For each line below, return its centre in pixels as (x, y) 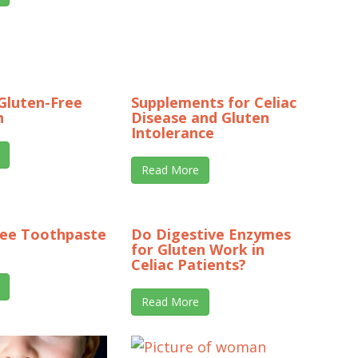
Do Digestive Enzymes (211, 235)
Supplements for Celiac (214, 103)
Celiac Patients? (189, 265)
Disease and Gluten (200, 118)
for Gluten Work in (198, 250)
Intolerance (173, 133)
